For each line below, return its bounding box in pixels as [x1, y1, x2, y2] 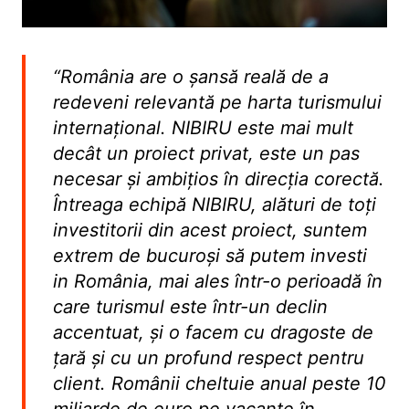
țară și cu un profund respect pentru [52, 346, 364, 369]
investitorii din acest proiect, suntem [52, 218, 367, 241]
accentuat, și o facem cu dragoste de [52, 320, 373, 343]
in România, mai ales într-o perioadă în [52, 269, 383, 292]
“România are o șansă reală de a [52, 65, 329, 88]
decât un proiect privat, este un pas [52, 142, 360, 164]
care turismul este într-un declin [52, 295, 328, 318]
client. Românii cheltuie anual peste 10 [52, 372, 386, 394]
